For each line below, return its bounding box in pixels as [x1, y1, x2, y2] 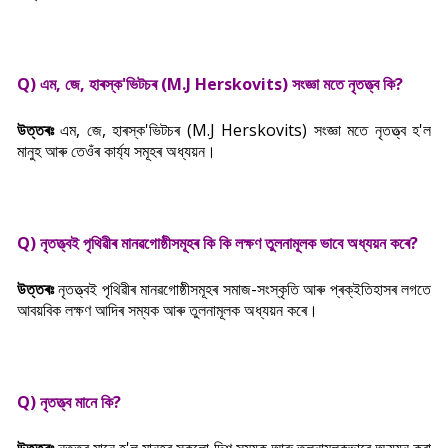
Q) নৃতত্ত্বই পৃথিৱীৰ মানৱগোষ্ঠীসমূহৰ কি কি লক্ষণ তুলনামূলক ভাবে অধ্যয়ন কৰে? [17, 232, 418, 254]
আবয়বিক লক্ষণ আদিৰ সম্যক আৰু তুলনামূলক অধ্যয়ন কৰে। [17, 299, 318, 321]
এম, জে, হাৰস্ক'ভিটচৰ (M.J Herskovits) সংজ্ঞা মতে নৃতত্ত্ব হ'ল [60, 119, 432, 141]
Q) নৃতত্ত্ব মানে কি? [17, 391, 121, 413]
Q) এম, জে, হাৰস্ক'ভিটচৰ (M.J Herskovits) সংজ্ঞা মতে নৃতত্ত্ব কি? [17, 73, 403, 95]
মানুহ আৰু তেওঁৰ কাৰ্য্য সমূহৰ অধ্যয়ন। [17, 140, 216, 162]
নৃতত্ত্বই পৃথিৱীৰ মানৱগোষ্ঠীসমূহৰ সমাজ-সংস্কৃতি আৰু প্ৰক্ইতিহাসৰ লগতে [58, 278, 432, 300]
